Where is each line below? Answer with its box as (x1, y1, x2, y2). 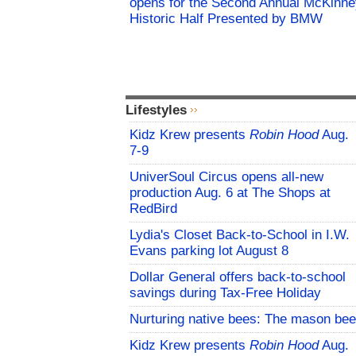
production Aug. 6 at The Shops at (130, 185, 331, 201)
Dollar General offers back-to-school (130, 269, 346, 285)
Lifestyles (126, 103, 187, 118)
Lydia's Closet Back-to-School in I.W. (130, 227, 350, 243)
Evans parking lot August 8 (130, 243, 288, 259)
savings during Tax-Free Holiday (130, 285, 321, 301)
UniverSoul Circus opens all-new (130, 169, 323, 185)
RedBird (130, 201, 177, 217)
